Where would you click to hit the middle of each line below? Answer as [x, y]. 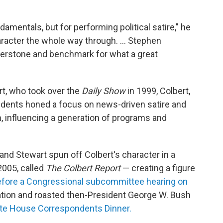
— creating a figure [159, 168]
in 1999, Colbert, [159, 91]
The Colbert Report [84, 168]
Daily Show [105, 91]
